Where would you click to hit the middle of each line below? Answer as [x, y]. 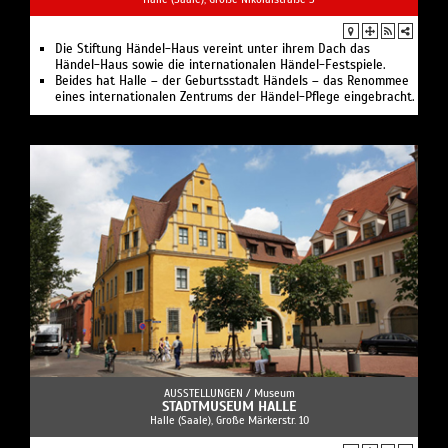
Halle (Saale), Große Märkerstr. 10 [229, 420]
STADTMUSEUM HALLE [229, 407]
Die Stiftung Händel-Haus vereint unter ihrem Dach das [212, 48]
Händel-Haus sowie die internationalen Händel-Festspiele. [220, 64]
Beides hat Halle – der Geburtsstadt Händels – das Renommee [232, 80]
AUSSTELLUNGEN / [208, 393]
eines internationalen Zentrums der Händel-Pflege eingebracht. [235, 96]
